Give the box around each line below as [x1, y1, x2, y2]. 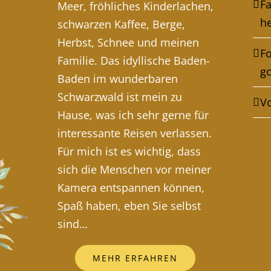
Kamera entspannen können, [57, 180, 204, 195]
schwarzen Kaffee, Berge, [57, 17, 185, 32]
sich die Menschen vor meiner [57, 162, 211, 177]
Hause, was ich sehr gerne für [57, 108, 209, 123]
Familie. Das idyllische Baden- [57, 53, 210, 68]
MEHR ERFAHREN [93, 252, 178, 264]
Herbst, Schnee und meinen [57, 35, 199, 50]
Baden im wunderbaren [57, 71, 178, 87]
